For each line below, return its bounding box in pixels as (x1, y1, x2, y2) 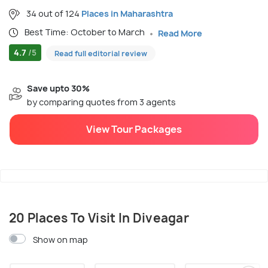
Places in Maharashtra (81, 7, 173, 19)
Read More (158, 27, 202, 39)
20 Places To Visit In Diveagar (9, 210, 189, 227)
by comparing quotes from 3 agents (27, 96, 176, 108)
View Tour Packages (86, 123, 182, 136)
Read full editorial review (54, 48, 147, 59)
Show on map (33, 234, 89, 246)
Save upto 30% (27, 83, 90, 95)
